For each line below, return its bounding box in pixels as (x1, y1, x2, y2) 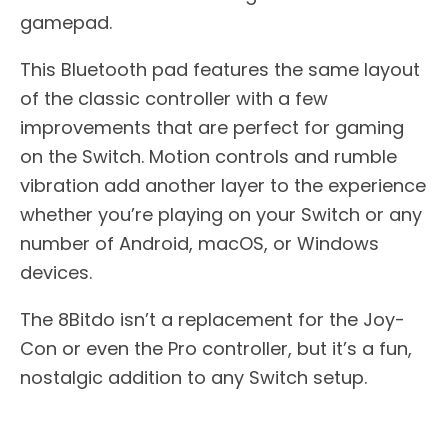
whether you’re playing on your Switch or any (20, 202, 422, 228)
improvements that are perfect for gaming (20, 115, 404, 141)
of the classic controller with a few (20, 86, 328, 112)
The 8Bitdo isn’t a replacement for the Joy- (20, 307, 405, 333)
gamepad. (20, 10, 112, 36)
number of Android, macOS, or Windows (20, 231, 379, 257)
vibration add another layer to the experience (20, 173, 426, 199)
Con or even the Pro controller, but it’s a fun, (20, 336, 412, 362)
